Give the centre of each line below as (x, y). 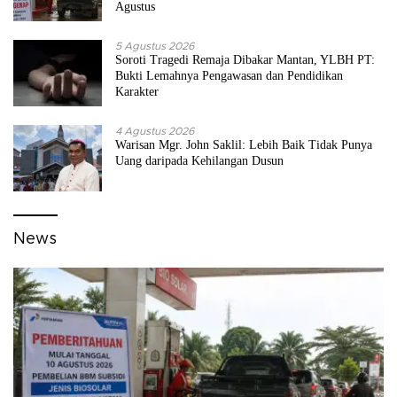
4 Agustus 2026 (155, 132)
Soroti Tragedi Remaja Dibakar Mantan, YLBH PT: (245, 60)
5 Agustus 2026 (155, 47)
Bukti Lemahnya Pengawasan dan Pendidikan (229, 76)
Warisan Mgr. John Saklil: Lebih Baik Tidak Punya (244, 145)
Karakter (137, 92)
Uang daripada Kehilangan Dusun (199, 161)
